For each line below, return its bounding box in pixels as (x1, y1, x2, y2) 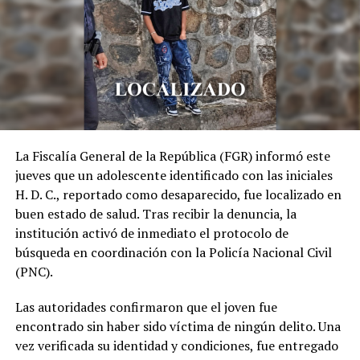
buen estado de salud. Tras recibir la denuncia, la (14, 205, 297, 223)
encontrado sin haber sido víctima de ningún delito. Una (14, 317, 341, 336)
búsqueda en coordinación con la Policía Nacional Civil (14, 243, 332, 262)
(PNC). (14, 263, 53, 281)
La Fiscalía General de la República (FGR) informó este (14, 147, 330, 166)
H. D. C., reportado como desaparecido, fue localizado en (14, 186, 342, 204)
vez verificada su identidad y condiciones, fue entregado (14, 337, 338, 355)
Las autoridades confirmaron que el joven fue (14, 298, 277, 317)
